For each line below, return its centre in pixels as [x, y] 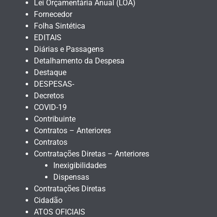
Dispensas [71, 177]
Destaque [50, 72]
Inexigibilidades [80, 165]
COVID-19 [50, 107]
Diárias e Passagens [69, 49]
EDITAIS [48, 37]
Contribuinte [55, 119]
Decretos [49, 95]
